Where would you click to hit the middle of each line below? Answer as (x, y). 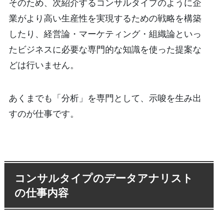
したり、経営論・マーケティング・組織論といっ (105, 34)
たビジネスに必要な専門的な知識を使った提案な (105, 49)
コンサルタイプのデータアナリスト (104, 178)
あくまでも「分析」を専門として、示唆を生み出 (105, 98)
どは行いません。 (44, 65)
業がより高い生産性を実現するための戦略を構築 (105, 18)
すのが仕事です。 (44, 114)
